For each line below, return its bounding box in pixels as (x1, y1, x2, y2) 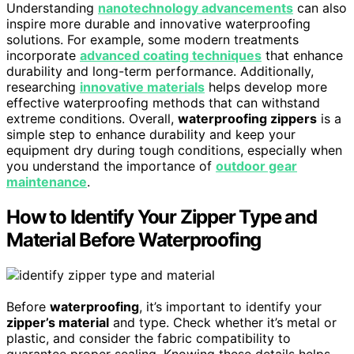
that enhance (262, 47, 343, 63)
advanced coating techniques (80, 47, 262, 63)
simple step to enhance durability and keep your (6, 126, 296, 142)
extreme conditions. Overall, (6, 111, 178, 126)
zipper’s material (6, 314, 109, 330)
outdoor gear (216, 158, 297, 174)
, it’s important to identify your (139, 298, 322, 314)
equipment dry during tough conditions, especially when (6, 142, 342, 158)
